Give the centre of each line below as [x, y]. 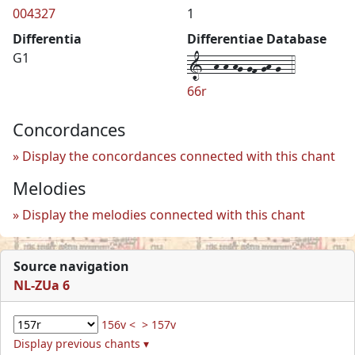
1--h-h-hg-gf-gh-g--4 [241, 65]
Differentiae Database [257, 38]
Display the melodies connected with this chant [164, 214]
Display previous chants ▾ [81, 343]
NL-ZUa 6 [42, 285]
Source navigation [71, 266]
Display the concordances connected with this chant [179, 156]
